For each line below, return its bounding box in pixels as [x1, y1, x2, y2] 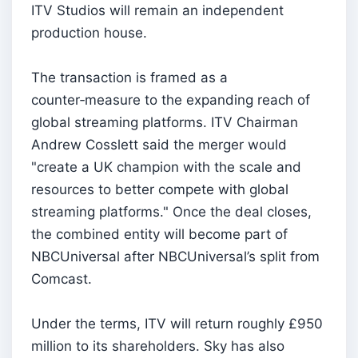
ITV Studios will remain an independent [31, 2, 284, 18]
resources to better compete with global [31, 181, 288, 197]
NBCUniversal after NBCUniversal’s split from [31, 248, 320, 265]
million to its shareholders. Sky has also [31, 337, 284, 354]
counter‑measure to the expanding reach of [31, 91, 310, 108]
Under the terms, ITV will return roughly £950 [31, 315, 323, 332]
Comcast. [31, 270, 92, 287]
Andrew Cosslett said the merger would [31, 136, 287, 153]
